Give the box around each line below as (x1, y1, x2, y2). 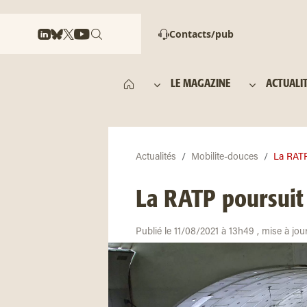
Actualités (136, 153, 176, 162)
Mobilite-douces (191, 153, 258, 162)
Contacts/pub (169, 27, 234, 40)
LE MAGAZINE (171, 79, 231, 89)
